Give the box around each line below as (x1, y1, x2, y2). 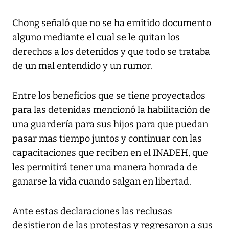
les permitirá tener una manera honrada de (12, 162, 197, 173)
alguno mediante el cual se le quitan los (12, 32, 180, 43)
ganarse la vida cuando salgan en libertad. (12, 176, 191, 188)
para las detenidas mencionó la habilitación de (12, 104, 210, 116)
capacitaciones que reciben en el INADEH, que (12, 147, 208, 159)
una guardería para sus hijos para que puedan (12, 119, 208, 130)
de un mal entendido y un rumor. (12, 60, 152, 72)
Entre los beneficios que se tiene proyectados (12, 90, 205, 102)
